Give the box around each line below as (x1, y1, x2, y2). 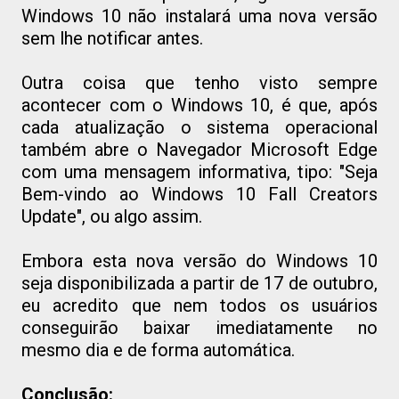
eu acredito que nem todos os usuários (21, 294, 378, 316)
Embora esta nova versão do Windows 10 (21, 249, 378, 272)
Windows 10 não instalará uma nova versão (21, 4, 378, 27)
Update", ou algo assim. (21, 205, 202, 227)
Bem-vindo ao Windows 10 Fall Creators (21, 183, 378, 205)
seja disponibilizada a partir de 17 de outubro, (21, 272, 378, 294)
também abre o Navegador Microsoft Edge (21, 138, 378, 160)
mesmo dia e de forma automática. (21, 338, 299, 361)
